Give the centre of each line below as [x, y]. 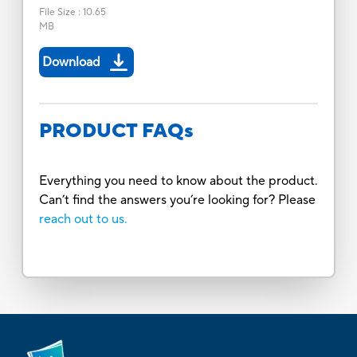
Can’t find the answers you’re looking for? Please [177, 200]
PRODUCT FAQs [116, 131]
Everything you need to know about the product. [178, 180]
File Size [57, 12]
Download [71, 62]
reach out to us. [83, 219]
